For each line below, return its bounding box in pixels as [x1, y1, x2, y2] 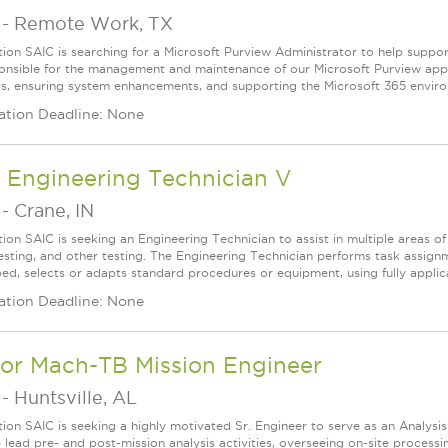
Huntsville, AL [14, 388, 137, 407]
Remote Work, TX [14, 14, 173, 33]
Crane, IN [14, 201, 94, 220]
